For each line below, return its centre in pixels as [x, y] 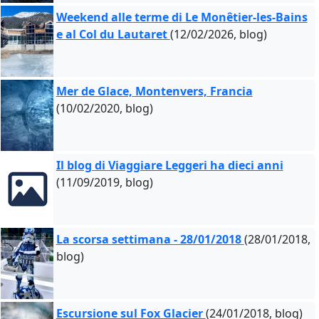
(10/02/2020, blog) [104, 108]
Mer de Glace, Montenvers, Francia [154, 91]
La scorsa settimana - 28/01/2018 [150, 239]
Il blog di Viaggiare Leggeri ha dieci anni [169, 165]
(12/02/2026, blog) [218, 34]
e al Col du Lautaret [113, 34]
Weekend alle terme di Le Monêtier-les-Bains [182, 17]
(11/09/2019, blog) [104, 182]
